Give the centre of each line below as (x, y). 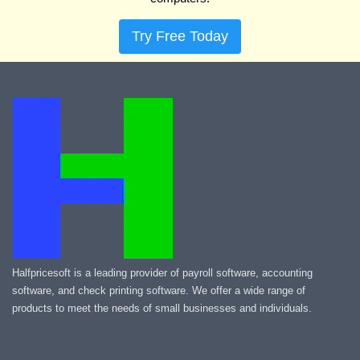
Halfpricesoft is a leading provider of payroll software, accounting (162, 273)
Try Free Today (180, 36)
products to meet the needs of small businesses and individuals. (162, 309)
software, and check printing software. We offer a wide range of (159, 291)
